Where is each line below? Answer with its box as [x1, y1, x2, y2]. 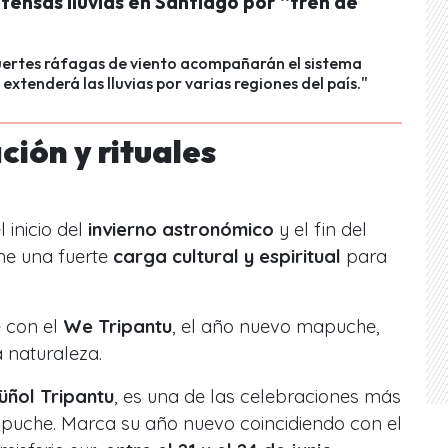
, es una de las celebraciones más [114, 384, 401, 408]
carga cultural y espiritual [113, 244, 341, 268]
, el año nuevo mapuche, [172, 314, 380, 338]
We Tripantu [63, 314, 172, 338]
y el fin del [274, 217, 367, 241]
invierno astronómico [88, 217, 274, 241]
